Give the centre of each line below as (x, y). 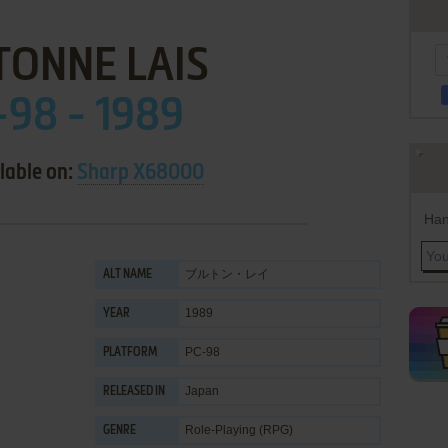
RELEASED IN (134, 392)
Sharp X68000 (140, 173)
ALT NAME (127, 275)
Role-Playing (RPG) (239, 430)
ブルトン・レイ (227, 274)
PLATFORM (130, 353)
